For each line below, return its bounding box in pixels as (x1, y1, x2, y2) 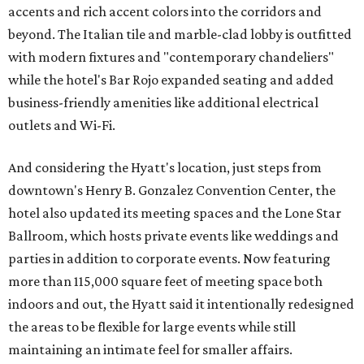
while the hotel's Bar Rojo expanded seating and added (8, 71, 334, 89)
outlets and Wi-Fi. (8, 117, 115, 134)
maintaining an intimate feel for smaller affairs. (8, 341, 292, 358)
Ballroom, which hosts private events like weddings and (8, 227, 339, 245)
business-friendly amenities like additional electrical (8, 94, 318, 111)
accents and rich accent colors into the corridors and (8, 3, 322, 20)
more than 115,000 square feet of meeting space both (8, 273, 323, 290)
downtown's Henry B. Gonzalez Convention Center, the (8, 182, 336, 199)
